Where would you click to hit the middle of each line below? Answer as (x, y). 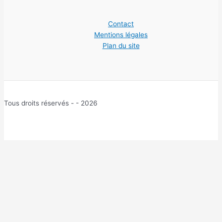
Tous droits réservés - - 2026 (51, 103)
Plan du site (121, 46)
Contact (121, 24)
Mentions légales (121, 35)
